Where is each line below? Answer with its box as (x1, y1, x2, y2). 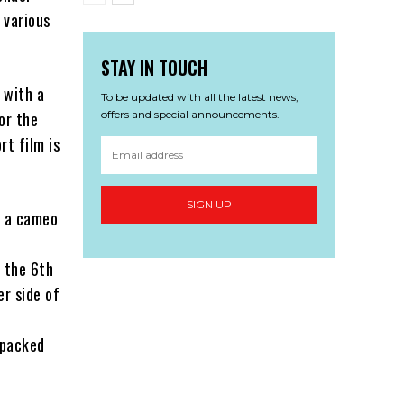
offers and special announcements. (101, 106, 280, 121)
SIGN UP (187, 197, 232, 212)
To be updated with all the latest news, (101, 89, 298, 104)
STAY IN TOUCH (101, 53, 207, 81)
